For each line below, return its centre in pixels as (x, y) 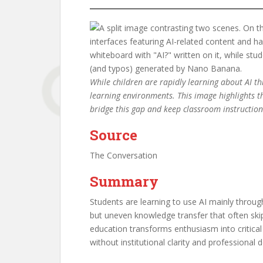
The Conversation (124, 155)
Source (114, 135)
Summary (124, 181)
